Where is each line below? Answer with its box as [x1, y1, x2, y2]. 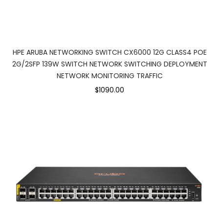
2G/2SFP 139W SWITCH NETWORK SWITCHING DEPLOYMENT [12, 59, 207, 69]
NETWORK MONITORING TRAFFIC [56, 70, 163, 81]
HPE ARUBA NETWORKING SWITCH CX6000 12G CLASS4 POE [12, 47, 207, 57]
